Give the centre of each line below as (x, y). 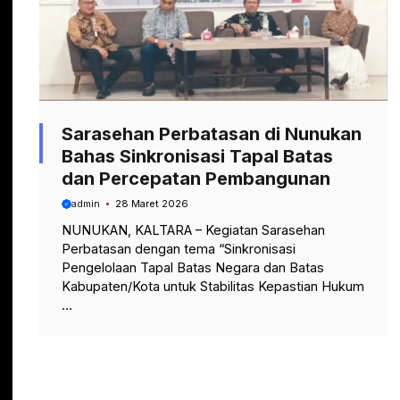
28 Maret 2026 (151, 203)
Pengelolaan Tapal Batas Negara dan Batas (193, 267)
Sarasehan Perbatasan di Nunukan (212, 134)
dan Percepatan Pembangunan (196, 179)
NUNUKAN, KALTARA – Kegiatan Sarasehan (193, 229)
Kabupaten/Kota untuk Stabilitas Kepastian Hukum (213, 286)
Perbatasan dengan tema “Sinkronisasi (179, 248)
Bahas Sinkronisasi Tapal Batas (197, 157)
